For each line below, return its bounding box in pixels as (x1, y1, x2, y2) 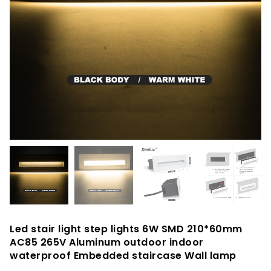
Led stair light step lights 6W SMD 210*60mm (10, 222, 243, 236)
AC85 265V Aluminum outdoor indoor (10, 235, 204, 249)
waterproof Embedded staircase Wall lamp (10, 249, 237, 263)
